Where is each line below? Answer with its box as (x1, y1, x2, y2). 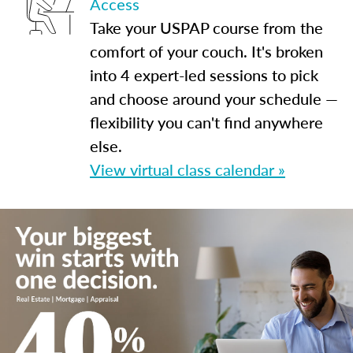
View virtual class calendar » (90, 158, 285, 180)
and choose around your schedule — (90, 87, 338, 110)
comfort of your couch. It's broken (90, 40, 323, 62)
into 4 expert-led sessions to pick (90, 64, 318, 86)
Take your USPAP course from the (90, 17, 323, 39)
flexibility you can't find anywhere (90, 111, 323, 133)
